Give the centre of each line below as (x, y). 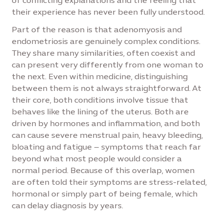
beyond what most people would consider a (97, 159)
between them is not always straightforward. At (107, 88)
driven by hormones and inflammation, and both (106, 123)
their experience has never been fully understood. (108, 12)
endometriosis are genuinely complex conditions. (106, 41)
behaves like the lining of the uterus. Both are (100, 112)
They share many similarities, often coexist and (103, 53)
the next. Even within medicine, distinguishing (100, 77)
